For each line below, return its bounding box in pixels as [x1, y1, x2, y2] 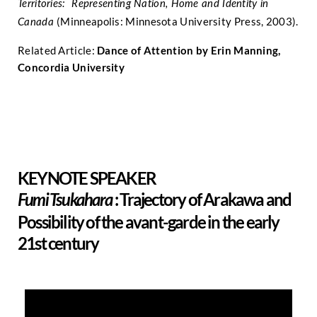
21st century [18, 232, 99, 253]
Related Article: [18, 43, 98, 57]
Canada [18, 16, 57, 28]
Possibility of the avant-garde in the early [18, 211, 279, 232]
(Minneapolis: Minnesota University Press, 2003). [57, 14, 299, 28]
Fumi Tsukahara [18, 192, 115, 209]
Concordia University [18, 60, 125, 74]
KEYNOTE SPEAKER [18, 167, 156, 188]
